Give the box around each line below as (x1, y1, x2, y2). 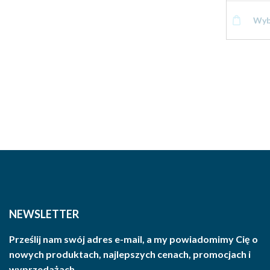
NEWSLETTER (9, 207, 79, 221)
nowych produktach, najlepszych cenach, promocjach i (9, 248, 251, 260)
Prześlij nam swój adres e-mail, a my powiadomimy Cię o (9, 233, 258, 245)
